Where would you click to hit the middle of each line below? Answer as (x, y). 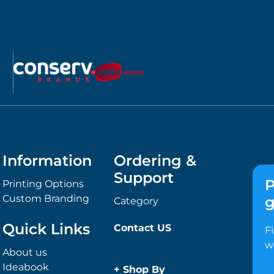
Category (136, 201)
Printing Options (43, 184)
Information (47, 161)
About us (25, 252)
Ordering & (155, 161)
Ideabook (26, 267)
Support (144, 178)
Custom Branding (46, 198)
